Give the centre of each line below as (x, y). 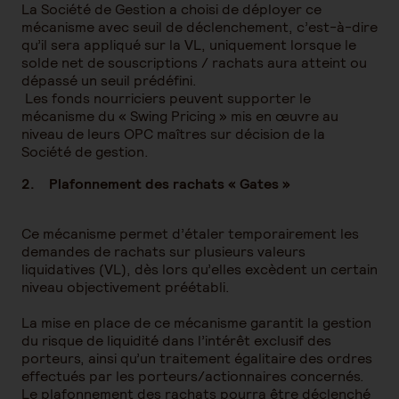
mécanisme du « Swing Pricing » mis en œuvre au (180, 116)
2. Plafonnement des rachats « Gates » (156, 184)
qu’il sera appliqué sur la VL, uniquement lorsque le (189, 45)
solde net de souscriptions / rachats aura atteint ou (194, 63)
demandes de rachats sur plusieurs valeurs (163, 252)
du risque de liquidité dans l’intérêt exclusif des (176, 341)
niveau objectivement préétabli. (126, 287)
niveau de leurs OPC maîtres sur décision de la (173, 134)
